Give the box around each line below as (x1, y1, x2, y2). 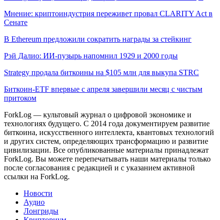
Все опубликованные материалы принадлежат (53, 146, 209, 155)
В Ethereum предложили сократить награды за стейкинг (4, 35, 192, 44)
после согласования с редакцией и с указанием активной (4, 164, 195, 172)
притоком (4, 94, 36, 103)
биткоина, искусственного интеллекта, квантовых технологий (4, 128, 214, 137)
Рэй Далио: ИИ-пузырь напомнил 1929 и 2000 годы (4, 52, 178, 60)
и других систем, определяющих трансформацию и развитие (4, 137, 208, 146)
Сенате (4, 18, 27, 27)
